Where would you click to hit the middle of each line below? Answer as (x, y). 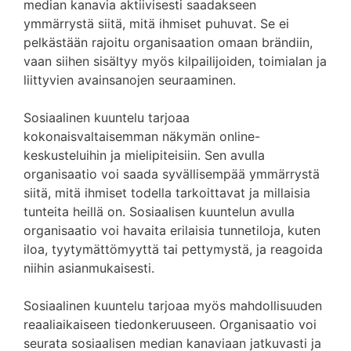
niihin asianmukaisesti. (89, 268)
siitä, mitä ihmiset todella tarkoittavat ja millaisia (167, 193)
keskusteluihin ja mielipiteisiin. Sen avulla (144, 155)
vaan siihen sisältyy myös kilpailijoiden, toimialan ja (175, 61)
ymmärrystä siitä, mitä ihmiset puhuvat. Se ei (156, 24)
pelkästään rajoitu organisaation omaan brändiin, (168, 42)
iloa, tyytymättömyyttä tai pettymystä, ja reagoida (173, 249)
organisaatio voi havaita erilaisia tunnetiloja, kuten (172, 230)
